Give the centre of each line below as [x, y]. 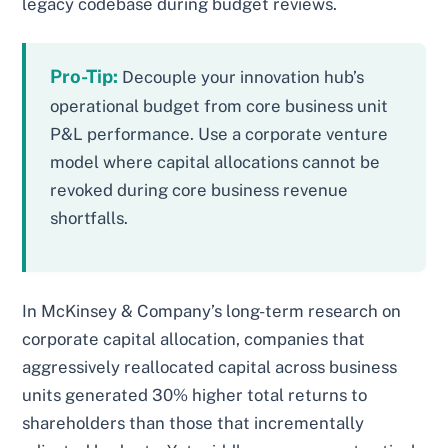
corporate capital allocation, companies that [194, 339]
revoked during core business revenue [199, 190]
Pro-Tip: [84, 76]
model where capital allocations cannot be [215, 162]
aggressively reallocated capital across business [210, 367]
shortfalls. [89, 218]
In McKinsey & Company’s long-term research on [212, 311]
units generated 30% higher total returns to [195, 395]
